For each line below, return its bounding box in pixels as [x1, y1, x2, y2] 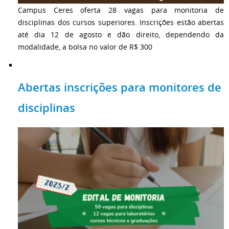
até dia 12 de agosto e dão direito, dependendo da [18, 29, 224, 39]
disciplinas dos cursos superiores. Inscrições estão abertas [18, 17, 224, 27]
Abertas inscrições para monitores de [18, 80, 221, 96]
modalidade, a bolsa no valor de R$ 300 [18, 41, 152, 52]
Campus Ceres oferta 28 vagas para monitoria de [18, 5, 224, 15]
